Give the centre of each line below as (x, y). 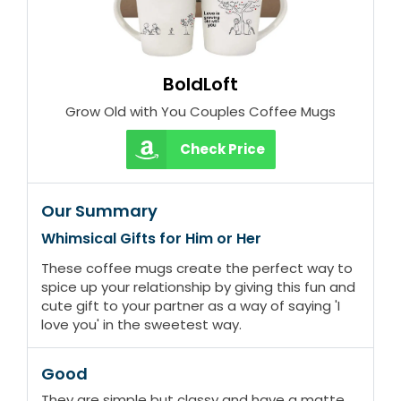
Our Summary (99, 211)
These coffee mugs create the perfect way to (197, 269)
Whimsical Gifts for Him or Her (151, 239)
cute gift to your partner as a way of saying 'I (191, 306)
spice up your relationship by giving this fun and (198, 287)
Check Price (222, 149)
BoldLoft (200, 85)
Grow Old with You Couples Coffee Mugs (200, 112)
